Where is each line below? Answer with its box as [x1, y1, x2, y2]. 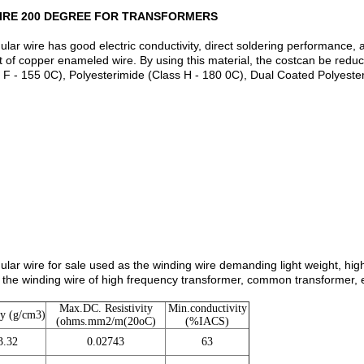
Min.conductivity [167, 302, 247, 314]
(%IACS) [185, 315, 229, 327]
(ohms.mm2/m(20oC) [55, 315, 156, 327]
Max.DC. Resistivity [58, 302, 153, 314]
